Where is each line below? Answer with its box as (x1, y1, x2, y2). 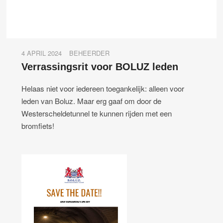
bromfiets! (21, 120, 55, 131)
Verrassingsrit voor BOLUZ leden (21, 61, 179, 72)
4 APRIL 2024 (21, 48, 62, 58)
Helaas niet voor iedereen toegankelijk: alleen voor (21, 83, 185, 94)
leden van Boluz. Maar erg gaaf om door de (21, 95, 162, 106)
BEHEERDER (69, 48, 110, 58)
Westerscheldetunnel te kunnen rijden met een (21, 108, 172, 118)
